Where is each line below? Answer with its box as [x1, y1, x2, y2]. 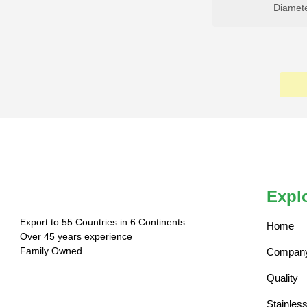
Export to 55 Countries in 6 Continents [19, 216, 185, 228]
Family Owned [19, 245, 82, 256]
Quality [266, 271, 298, 284]
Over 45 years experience [19, 230, 135, 242]
